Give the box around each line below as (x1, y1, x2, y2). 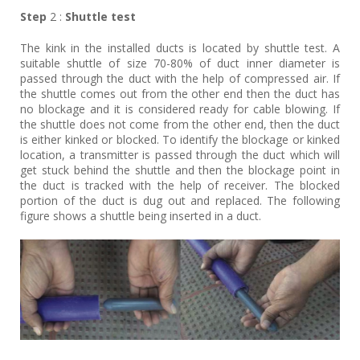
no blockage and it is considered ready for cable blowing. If (20, 101, 340, 117)
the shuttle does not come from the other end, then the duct (20, 117, 340, 133)
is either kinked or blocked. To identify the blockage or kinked (20, 132, 340, 148)
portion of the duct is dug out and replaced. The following (20, 193, 340, 209)
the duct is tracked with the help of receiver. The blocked (20, 178, 340, 194)
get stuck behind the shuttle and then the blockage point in (20, 162, 340, 178)
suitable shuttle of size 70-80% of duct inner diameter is (20, 55, 340, 72)
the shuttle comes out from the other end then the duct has (20, 86, 340, 102)
